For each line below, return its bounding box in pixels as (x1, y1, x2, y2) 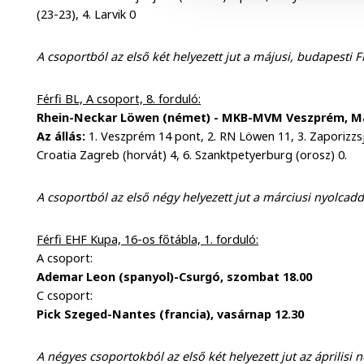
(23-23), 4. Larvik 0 (37, 6, 136, 23)
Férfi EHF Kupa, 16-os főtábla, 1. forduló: (37, 231, 259, 247)
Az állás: (37, 128, 86, 144)
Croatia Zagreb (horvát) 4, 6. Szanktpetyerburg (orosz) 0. (37, 147, 348, 162)
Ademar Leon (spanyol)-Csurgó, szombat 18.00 (37, 268, 313, 284)
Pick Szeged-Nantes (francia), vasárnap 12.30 (37, 305, 305, 322)
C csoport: (37, 287, 93, 303)
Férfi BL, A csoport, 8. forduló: (37, 91, 201, 106)
